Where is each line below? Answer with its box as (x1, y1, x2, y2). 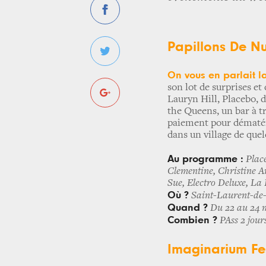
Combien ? (167, 215, 217, 226)
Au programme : (167, 154, 243, 164)
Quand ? (167, 202, 208, 213)
